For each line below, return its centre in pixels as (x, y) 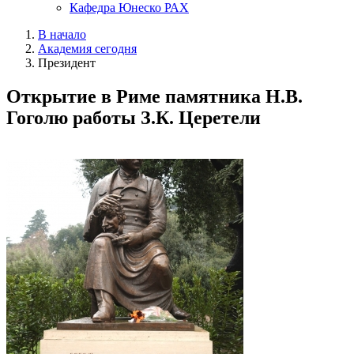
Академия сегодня (87, 48)
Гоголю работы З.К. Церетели (134, 117)
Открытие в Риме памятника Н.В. (154, 96)
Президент (67, 62)
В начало (62, 34)
